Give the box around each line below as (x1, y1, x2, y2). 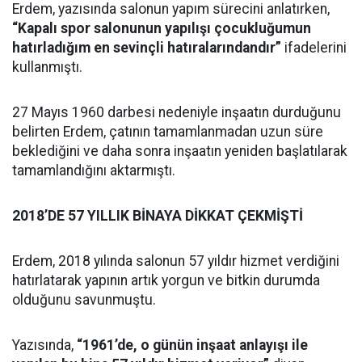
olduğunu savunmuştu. (12, 291, 156, 308)
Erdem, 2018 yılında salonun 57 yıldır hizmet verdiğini (12, 252, 339, 269)
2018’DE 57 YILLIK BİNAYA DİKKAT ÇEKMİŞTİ (12, 207, 303, 224)
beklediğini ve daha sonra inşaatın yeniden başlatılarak (12, 142, 347, 159)
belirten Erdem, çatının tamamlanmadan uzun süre (12, 123, 323, 140)
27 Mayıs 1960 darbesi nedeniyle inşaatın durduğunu (12, 103, 341, 120)
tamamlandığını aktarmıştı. (12, 162, 175, 179)
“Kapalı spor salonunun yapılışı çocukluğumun (12, 19, 311, 36)
